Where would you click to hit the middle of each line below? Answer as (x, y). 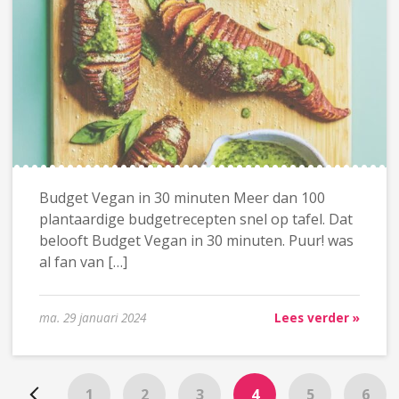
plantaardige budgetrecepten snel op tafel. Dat (195, 220)
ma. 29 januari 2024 (92, 318)
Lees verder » (318, 318)
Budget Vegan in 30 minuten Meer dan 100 (182, 198)
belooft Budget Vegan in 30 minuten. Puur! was (196, 241)
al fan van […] (83, 262)
